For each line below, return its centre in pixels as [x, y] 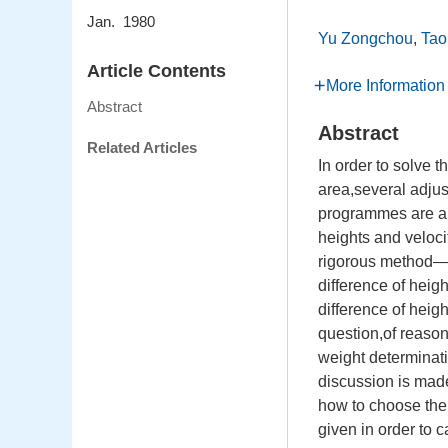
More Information [385, 85]
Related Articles [142, 148]
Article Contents [156, 71]
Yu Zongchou [365, 38]
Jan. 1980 [121, 22]
